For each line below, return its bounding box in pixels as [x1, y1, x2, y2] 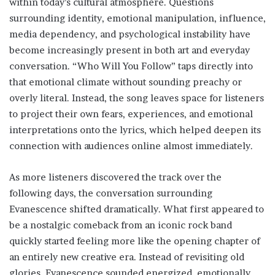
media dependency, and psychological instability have [9, 28, 250, 41]
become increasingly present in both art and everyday [9, 44, 250, 56]
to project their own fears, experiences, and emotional [9, 108, 253, 120]
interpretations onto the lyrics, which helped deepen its [9, 124, 261, 136]
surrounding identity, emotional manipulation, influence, [9, 12, 266, 25]
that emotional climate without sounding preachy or [9, 76, 242, 88]
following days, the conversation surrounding [9, 187, 212, 199]
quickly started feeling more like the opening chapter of [9, 235, 260, 247]
